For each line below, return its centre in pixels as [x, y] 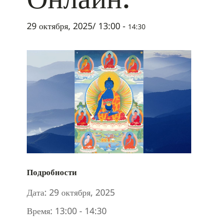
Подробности [52, 172]
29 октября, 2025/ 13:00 [73, 26]
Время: [40, 211]
